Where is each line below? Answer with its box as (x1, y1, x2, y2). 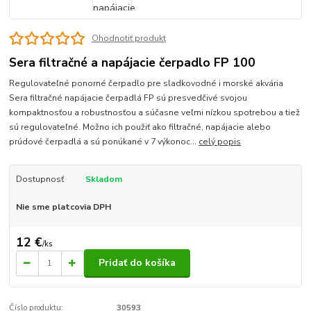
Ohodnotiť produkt (91, 33, 166, 44)
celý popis (199, 136, 242, 148)
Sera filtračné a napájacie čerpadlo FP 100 (9, 53, 256, 71)
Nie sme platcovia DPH (15, 201, 111, 213)
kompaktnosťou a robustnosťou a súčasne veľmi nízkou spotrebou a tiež (9, 107, 301, 119)
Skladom (85, 174, 122, 185)
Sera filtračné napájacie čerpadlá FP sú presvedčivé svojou (9, 92, 248, 104)
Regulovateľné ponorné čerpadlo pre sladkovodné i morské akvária (9, 78, 284, 90)
